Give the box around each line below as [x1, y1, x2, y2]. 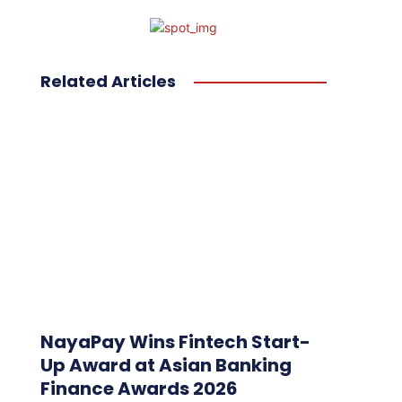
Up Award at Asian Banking [39, 353, 292, 379]
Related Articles [39, 70, 176, 92]
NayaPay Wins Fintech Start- [39, 329, 310, 355]
